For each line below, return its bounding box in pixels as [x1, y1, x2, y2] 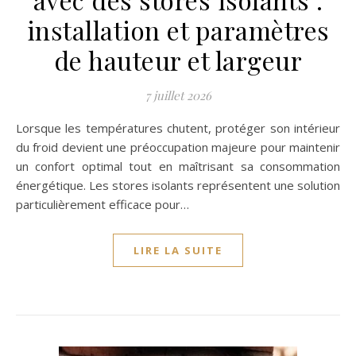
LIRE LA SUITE [133, 243, 222, 257]
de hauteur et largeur [53, 43, 303, 77]
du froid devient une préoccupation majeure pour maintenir [16, 139, 340, 155]
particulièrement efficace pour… [16, 196, 189, 212]
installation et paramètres [26, 13, 330, 47]
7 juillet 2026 [145, 87, 211, 103]
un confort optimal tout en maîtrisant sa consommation [16, 158, 340, 174]
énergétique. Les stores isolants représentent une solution [16, 177, 340, 193]
